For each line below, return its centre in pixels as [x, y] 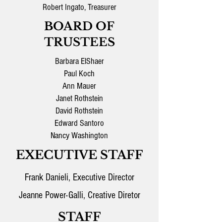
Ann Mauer [79, 86]
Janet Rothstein [79, 98]
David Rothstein [79, 111]
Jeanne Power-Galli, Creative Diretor [79, 195]
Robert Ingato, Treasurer [79, 7]
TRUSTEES [79, 42]
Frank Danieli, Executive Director [79, 177]
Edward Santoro [79, 123]
